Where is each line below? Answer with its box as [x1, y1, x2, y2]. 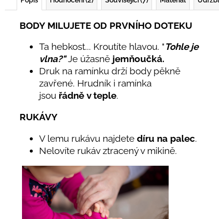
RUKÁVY [20, 111, 58, 122]
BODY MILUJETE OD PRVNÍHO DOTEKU [20, 20, 192, 31]
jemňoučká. [112, 53, 164, 65]
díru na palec [137, 132, 195, 144]
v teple [84, 90, 116, 101]
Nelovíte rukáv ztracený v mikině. [39, 145, 177, 156]
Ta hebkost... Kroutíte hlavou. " [39, 41, 165, 52]
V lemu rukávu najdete [39, 132, 137, 144]
